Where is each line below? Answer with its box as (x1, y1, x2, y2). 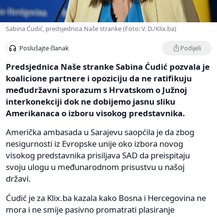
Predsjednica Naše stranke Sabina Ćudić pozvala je (6, 61, 210, 72)
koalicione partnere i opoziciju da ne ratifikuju (6, 72, 192, 84)
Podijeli (180, 43, 201, 52)
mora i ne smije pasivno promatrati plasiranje (6, 203, 174, 215)
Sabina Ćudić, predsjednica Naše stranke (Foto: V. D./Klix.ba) (6, 24, 176, 33)
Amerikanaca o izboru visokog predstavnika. (6, 107, 185, 119)
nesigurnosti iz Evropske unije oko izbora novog (6, 138, 183, 149)
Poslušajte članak (19, 44, 69, 53)
